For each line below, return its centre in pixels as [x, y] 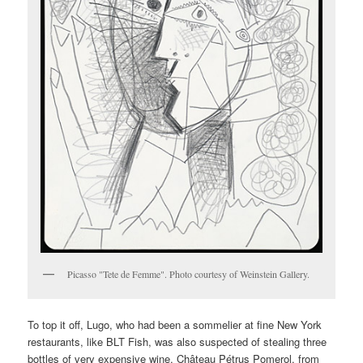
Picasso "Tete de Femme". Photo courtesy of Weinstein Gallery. [189, 273]
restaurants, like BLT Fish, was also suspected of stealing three [177, 342]
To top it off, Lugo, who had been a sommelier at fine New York [175, 325]
